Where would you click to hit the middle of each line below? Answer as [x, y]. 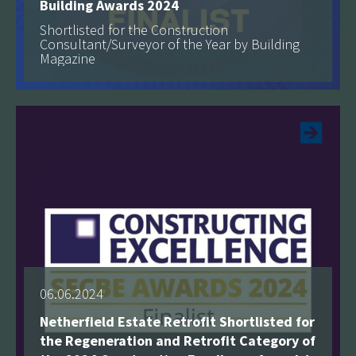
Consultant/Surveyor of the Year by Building [170, 44]
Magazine [68, 58]
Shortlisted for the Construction [134, 29]
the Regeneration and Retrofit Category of [178, 340]
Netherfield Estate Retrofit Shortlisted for [177, 321]
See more [257, 82]
